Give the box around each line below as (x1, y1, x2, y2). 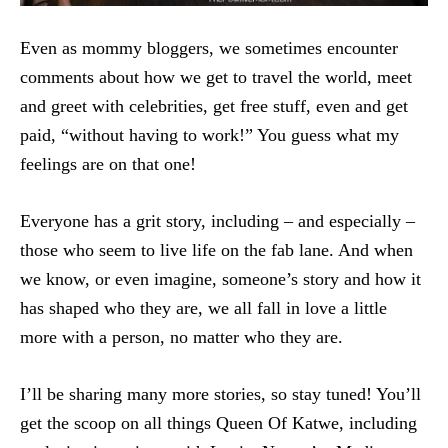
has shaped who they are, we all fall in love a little (20, 297, 387, 318)
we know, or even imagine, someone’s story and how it (20, 268, 421, 289)
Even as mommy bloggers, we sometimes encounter (20, 37, 398, 58)
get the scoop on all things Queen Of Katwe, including (20, 412, 417, 433)
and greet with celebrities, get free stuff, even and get (20, 95, 408, 116)
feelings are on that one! (20, 153, 196, 174)
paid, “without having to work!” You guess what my (20, 124, 399, 145)
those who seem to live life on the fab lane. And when (20, 239, 413, 260)
